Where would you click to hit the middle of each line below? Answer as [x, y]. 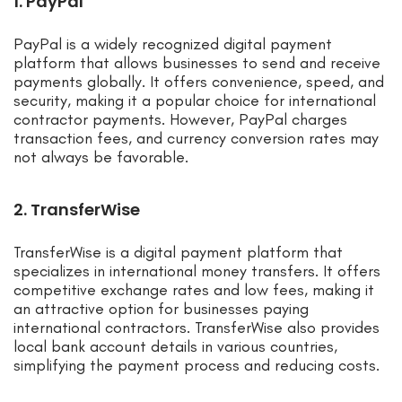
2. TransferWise [77, 210]
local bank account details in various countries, [175, 347]
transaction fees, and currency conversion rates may [196, 139]
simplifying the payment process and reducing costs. [197, 366]
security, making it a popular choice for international [195, 101]
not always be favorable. [101, 157]
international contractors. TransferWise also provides [197, 328]
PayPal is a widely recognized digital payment [173, 44]
